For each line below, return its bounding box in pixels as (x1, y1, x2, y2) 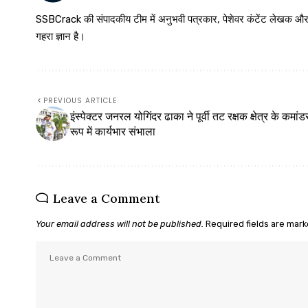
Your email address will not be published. (36, 218, 203, 229)
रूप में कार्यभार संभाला (70, 124, 155, 138)
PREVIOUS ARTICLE (43, 95, 117, 106)
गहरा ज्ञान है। (36, 30, 85, 43)
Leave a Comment (53, 190, 160, 206)
